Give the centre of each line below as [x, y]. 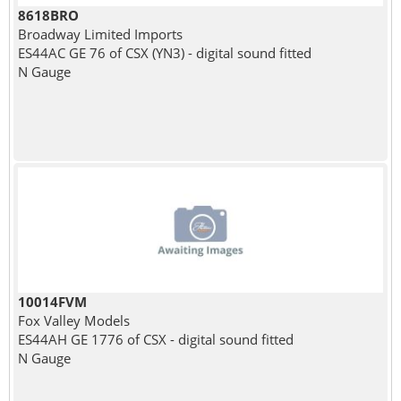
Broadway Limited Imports [100, 34]
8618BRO [48, 15]
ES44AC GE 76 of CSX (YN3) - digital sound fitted [164, 52]
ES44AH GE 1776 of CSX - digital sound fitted [155, 339]
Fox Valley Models [73, 320]
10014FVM [52, 301]
